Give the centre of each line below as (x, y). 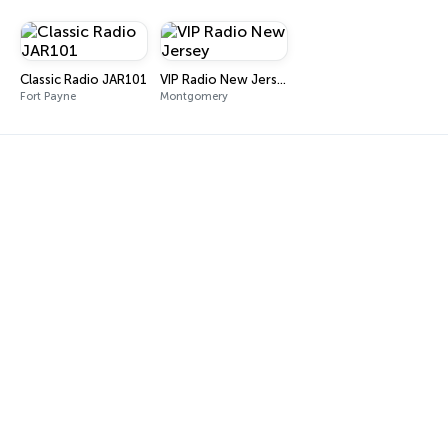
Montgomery (194, 96)
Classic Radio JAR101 (83, 79)
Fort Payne (48, 96)
